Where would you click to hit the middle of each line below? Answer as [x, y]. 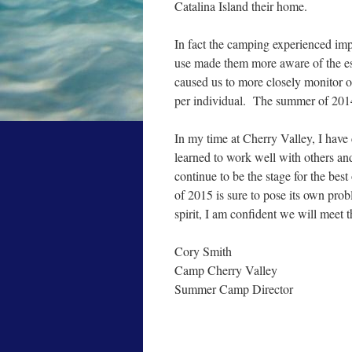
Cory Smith [203, 251]
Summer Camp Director [234, 289]
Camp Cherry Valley [226, 270]
